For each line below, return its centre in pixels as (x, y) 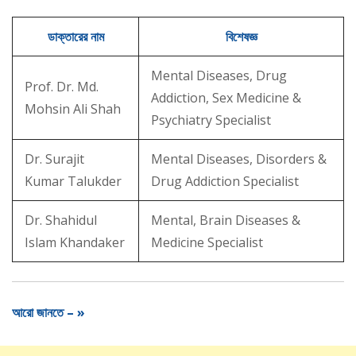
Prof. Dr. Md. (62, 86)
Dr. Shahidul (61, 220)
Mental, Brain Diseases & (226, 220)
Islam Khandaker (75, 242)
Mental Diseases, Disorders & (239, 159)
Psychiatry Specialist (211, 120)
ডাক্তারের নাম (75, 36)
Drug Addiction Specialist (225, 181)
